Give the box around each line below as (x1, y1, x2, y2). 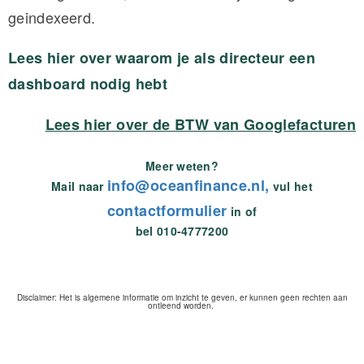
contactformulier (106, 200, 227, 222)
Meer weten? (145, 158, 219, 175)
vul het (269, 178, 313, 195)
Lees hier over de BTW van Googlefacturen (45, 114, 356, 136)
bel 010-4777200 (135, 223, 229, 240)
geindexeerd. (8, 6, 100, 28)
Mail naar (51, 178, 107, 195)
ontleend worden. (148, 300, 216, 312)
